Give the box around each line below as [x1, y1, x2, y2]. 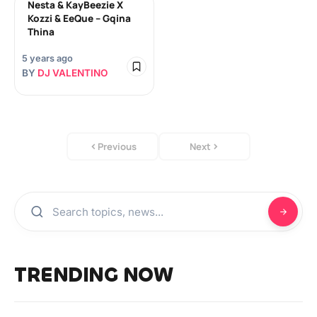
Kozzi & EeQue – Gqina [28, 12, 131, 25]
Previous [98, 140, 137, 153]
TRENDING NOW [14, 263, 173, 288]
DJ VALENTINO [38, 67, 108, 79]
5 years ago [22, 53, 73, 64]
